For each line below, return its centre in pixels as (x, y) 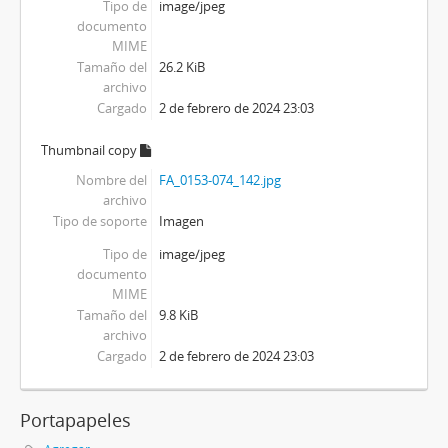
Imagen (181, 221)
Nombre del (112, 180)
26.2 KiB (181, 67)
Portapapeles (75, 420)
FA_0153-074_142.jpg (219, 180)
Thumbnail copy (90, 150)
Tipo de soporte (100, 221)
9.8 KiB (178, 315)
